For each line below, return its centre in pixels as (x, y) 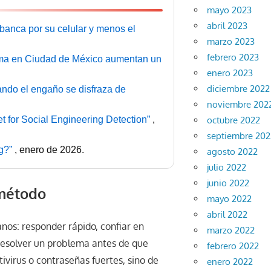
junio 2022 (228, 183)
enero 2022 (230, 262)
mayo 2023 (230, 10)
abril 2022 (227, 215)
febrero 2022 (233, 246)
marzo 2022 (231, 230)
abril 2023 (227, 26)
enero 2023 (230, 73)
